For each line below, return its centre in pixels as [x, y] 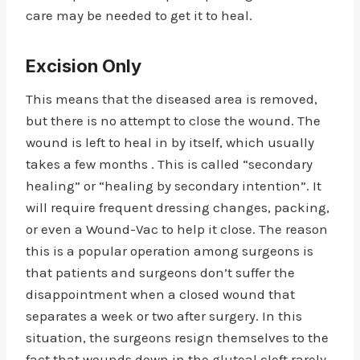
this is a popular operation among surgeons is [170, 251]
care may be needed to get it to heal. [139, 15]
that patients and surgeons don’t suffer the [160, 272]
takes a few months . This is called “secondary [169, 164]
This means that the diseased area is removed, [172, 99]
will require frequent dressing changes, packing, [178, 207]
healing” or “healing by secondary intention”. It [174, 186]
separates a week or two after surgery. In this [164, 316]
